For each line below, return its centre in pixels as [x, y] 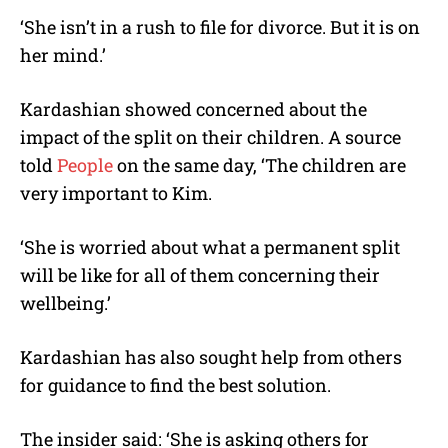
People [87, 164]
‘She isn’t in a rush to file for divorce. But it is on [220, 26]
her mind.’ [63, 54]
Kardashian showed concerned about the [193, 108]
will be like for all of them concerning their [200, 274]
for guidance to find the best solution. [175, 384]
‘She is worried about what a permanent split [210, 246]
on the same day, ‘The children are [261, 164]
